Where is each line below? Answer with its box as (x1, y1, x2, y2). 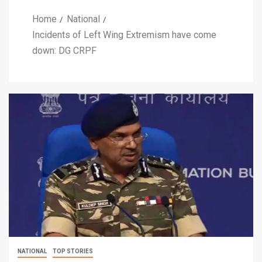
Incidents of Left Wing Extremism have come (32, 29, 216, 40)
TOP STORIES (53, 248, 93, 255)
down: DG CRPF (32, 44, 96, 56)
